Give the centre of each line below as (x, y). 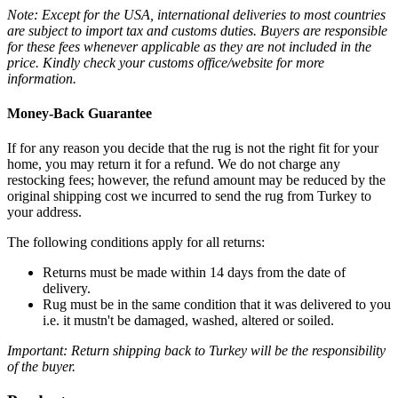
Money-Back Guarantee (80, 114)
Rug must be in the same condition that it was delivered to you (217, 305)
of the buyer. (41, 367)
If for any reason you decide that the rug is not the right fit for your (193, 148)
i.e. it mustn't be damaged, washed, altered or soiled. (188, 321)
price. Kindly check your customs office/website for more (166, 62)
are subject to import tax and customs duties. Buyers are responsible (197, 30)
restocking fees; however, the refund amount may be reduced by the (196, 180)
